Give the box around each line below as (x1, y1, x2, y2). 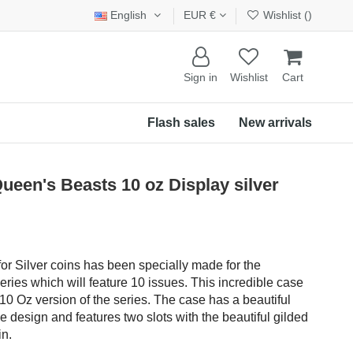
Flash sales (147, 115, 215, 129)
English (107, 9, 150, 21)
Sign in (183, 71, 217, 84)
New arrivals (239, 115, 312, 129)
